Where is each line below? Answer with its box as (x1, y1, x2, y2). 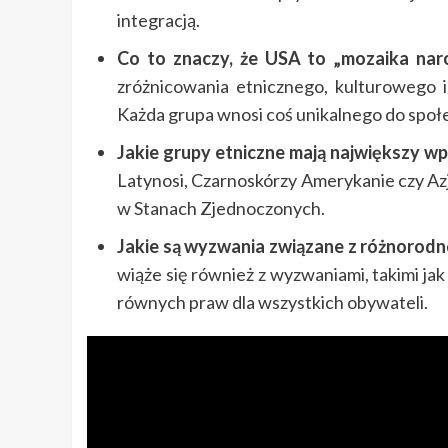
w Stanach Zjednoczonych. (117, 197, 325, 220)
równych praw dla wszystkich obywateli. (117, 291, 428, 314)
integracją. (117, 9, 200, 32)
